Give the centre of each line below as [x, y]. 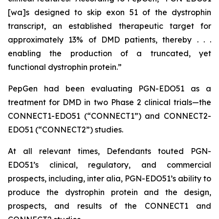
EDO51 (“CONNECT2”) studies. [66, 130]
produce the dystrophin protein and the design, [109, 192]
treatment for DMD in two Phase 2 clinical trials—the [109, 102]
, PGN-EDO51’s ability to [166, 178]
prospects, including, [47, 178]
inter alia [104, 178]
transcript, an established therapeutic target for [109, 26]
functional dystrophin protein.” [65, 67]
